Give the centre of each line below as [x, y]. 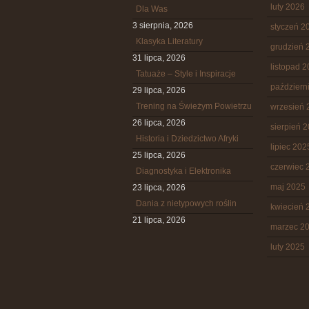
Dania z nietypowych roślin [186, 203]
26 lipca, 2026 [159, 123]
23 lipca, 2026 [159, 188]
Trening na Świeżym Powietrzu [194, 106]
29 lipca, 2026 [159, 90]
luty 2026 [288, 7]
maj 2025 [288, 187]
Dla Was [152, 9]
